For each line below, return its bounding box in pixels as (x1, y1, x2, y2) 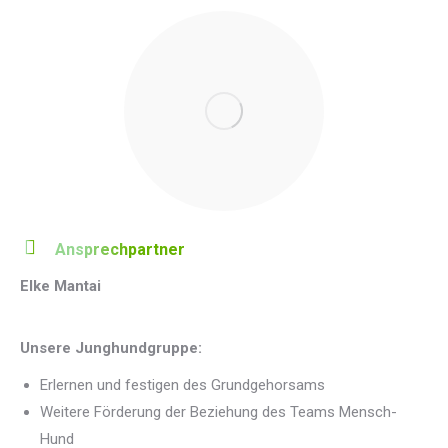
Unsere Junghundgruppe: (20, 339, 202, 357)
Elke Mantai (20, 277, 101, 295)
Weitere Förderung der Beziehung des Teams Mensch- (40, 403, 397, 421)
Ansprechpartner (55, 240, 185, 259)
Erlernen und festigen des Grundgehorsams (40, 376, 325, 394)
